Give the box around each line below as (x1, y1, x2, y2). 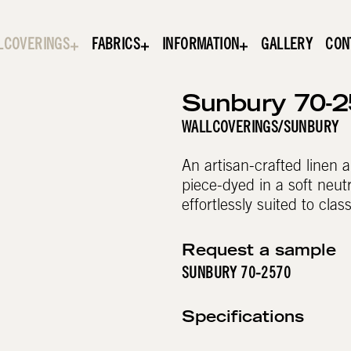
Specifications (181, 310, 304, 326)
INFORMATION (161, 38, 240, 54)
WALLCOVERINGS (181, 121, 279, 138)
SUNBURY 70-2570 (181, 267, 291, 284)
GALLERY (261, 38, 313, 54)
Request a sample (181, 244, 336, 259)
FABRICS (92, 38, 140, 54)
